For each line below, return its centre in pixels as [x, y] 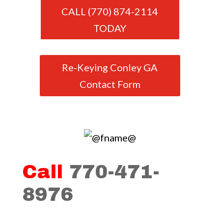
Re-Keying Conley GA [110, 67]
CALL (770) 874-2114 [110, 11]
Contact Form [110, 84]
